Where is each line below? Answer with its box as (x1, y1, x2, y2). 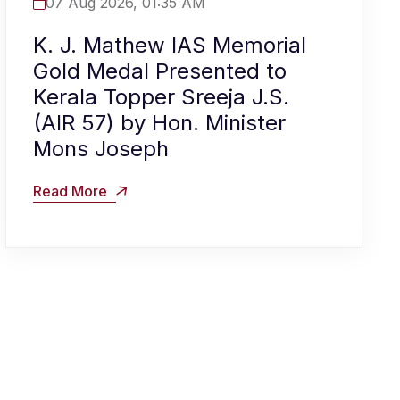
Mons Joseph (33, 136, 169, 162)
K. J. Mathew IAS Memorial (33, 32, 306, 59)
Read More (33, 182, 111, 201)
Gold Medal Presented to (33, 58, 287, 85)
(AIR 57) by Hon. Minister (33, 110, 286, 137)
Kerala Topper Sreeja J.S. (33, 84, 289, 111)
